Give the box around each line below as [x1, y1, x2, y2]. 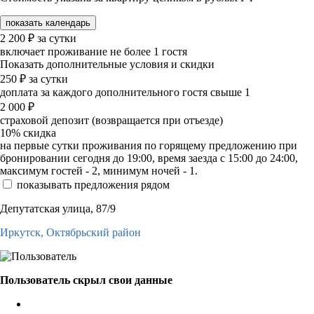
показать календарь [6, 17, 90, 28]
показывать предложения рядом [17, 178, 170, 191]
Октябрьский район [46, 226, 141, 238]
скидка [23, 126, 56, 139]
